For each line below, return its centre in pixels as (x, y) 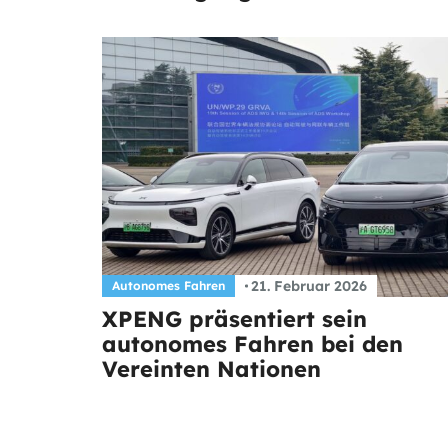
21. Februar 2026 (308, 285)
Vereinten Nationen (211, 368)
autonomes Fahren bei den (252, 343)
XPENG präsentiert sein (234, 318)
